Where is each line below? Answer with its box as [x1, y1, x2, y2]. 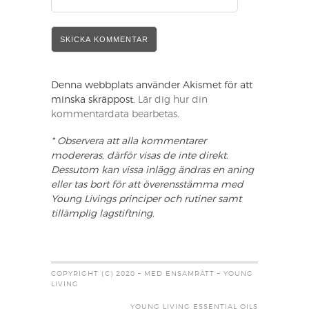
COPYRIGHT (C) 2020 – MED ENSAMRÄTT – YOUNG [51, 270, 253, 278]
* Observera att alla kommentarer [51, 137, 206, 147]
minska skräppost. [51, 95, 138, 106]
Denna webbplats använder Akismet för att [51, 81, 252, 91]
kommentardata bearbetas [51, 110, 177, 120]
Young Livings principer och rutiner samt [51, 195, 241, 205]
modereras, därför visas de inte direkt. [51, 151, 228, 161]
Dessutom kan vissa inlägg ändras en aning [51, 166, 254, 176]
